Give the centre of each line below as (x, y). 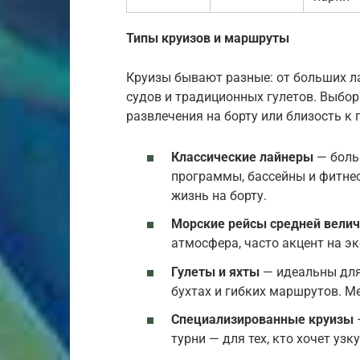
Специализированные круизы (262, 319)
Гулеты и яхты (215, 272)
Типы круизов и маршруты (208, 38)
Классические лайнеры (242, 157)
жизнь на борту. (219, 196)
